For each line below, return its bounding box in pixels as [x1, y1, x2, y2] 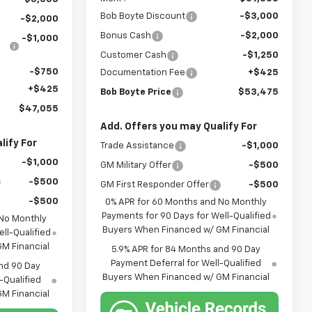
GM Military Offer [100, 161, 172, 171]
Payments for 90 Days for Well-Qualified [101, 212, 271, 221]
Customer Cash [100, 51, 167, 61]
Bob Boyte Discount [100, 12, 186, 22]
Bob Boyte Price [100, 88, 172, 97]
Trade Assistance [100, 141, 175, 151]
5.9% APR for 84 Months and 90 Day [111, 245, 261, 255]
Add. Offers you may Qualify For [100, 122, 258, 132]
